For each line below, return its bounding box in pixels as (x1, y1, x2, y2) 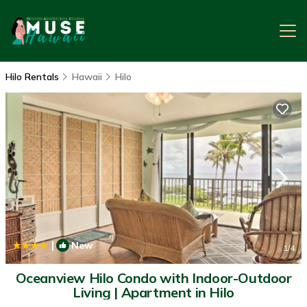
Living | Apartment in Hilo (73, 284, 234, 301)
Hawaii (72, 71, 102, 83)
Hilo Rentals (5, 71, 62, 83)
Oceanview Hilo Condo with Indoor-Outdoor (15, 269, 292, 286)
